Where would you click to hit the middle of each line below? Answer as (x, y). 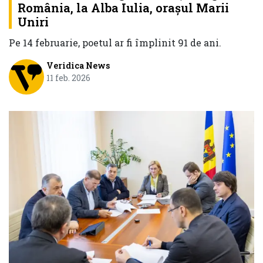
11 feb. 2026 (68, 78)
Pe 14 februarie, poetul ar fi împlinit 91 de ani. (115, 43)
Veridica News (78, 66)
